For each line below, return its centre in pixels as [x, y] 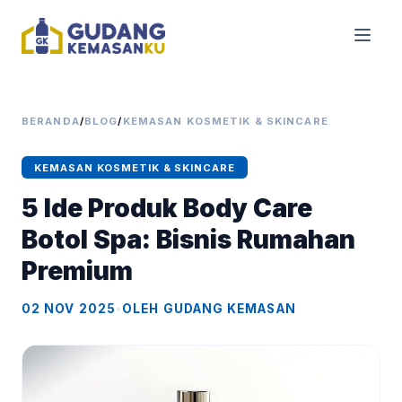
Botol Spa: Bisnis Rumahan [188, 240]
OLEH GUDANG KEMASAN [209, 309]
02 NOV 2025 [69, 309]
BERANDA [51, 121]
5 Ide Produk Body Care [167, 209]
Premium [77, 271]
